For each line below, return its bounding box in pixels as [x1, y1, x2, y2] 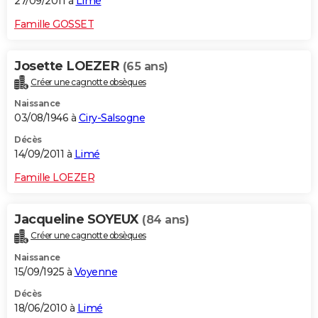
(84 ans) [142, 213, 189, 227]
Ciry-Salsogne [78, 111, 145, 125]
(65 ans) [122, 59, 168, 73]
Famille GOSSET [14, 17, 94, 31]
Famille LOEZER [14, 171, 94, 185]
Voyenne [74, 265, 117, 279]
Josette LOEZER [14, 57, 123, 74]
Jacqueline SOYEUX [14, 212, 142, 228]
